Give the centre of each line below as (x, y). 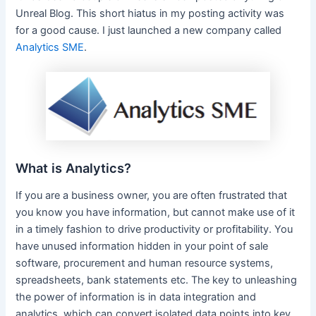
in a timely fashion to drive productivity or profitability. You (154, 230)
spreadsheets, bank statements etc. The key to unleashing (157, 280)
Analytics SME (50, 47)
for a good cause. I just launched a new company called (149, 30)
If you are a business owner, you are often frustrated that (152, 196)
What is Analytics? (74, 168)
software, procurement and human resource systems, (145, 263)
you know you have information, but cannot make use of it (156, 213)
